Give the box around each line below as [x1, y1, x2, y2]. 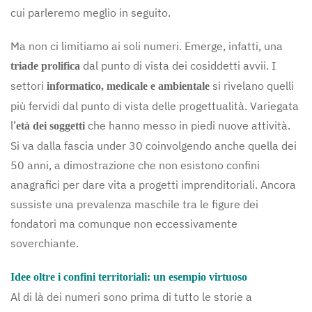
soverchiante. [10, 236, 79, 250]
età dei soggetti [16, 120, 85, 132]
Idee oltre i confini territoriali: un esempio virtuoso [10, 271, 247, 283]
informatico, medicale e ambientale [47, 80, 210, 92]
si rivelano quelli [210, 79, 294, 93]
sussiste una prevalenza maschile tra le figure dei [10, 197, 258, 211]
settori [10, 79, 47, 93]
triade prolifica [10, 60, 80, 72]
